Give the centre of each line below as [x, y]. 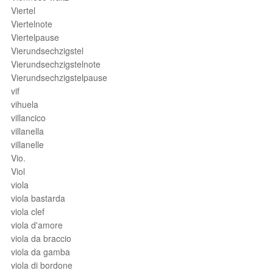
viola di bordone [42, 265]
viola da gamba [41, 252]
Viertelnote [32, 24]
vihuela [25, 104]
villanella [27, 131]
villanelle [27, 144]
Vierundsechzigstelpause [59, 77]
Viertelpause [35, 37]
